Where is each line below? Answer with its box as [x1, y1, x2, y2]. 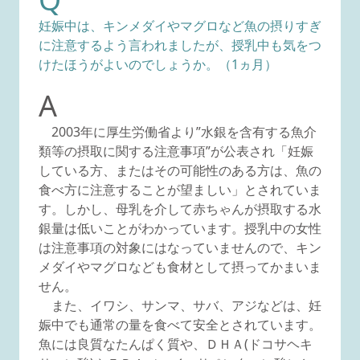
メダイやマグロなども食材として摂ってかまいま [39, 257, 321, 276]
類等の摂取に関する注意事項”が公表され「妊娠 [39, 141, 313, 160]
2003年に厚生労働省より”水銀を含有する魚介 [39, 122, 317, 141]
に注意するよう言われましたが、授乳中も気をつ [39, 35, 321, 54]
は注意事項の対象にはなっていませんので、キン [39, 238, 321, 256]
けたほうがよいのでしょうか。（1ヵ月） [39, 55, 277, 73]
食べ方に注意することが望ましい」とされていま [39, 180, 321, 198]
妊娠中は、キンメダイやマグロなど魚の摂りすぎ [39, 16, 321, 35]
